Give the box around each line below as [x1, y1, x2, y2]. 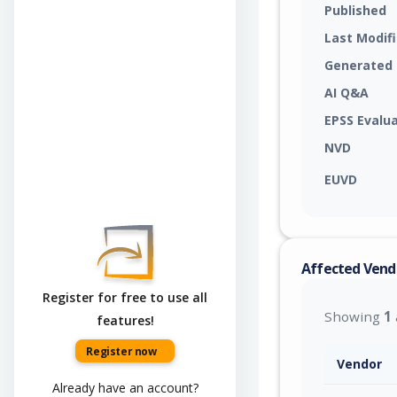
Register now [86, 343, 157, 359]
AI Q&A [324, 83, 369, 101]
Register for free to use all [43, 288, 207, 306]
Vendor [337, 354, 382, 372]
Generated [324, 56, 393, 74]
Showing [324, 307, 384, 326]
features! [96, 311, 154, 329]
